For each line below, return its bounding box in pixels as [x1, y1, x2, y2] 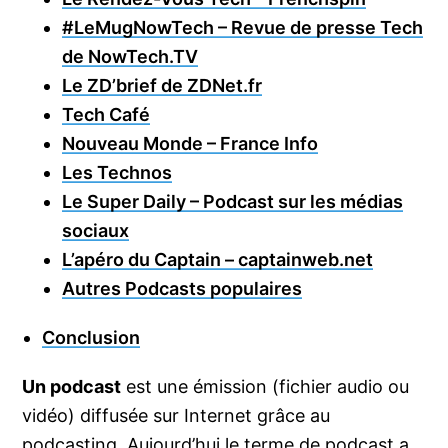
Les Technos [62, 161, 173, 183]
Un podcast [22, 375, 122, 397]
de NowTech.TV [62, 45, 199, 67]
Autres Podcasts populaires [62, 277, 303, 299]
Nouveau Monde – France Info [62, 132, 319, 154]
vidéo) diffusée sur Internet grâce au [22, 404, 331, 426]
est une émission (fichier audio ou [121, 375, 410, 397]
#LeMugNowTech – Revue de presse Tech [62, 16, 424, 38]
